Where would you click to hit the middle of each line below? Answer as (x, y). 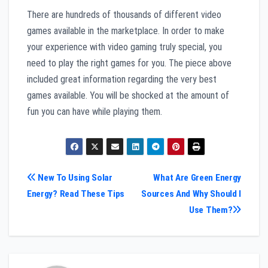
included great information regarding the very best (122, 79)
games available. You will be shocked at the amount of (128, 95)
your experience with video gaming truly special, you (124, 47)
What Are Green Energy (197, 177)
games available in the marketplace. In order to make (126, 31)
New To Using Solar (74, 177)
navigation (66, 205)
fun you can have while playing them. (95, 111)
